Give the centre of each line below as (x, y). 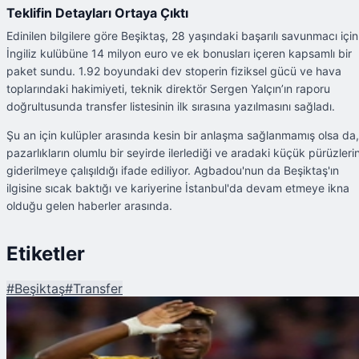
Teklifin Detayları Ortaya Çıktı (97, 12)
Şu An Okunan (31, 343)
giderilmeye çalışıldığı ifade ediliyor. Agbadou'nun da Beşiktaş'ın (173, 170)
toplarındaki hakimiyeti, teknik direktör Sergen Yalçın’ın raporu (168, 88)
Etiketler (46, 253)
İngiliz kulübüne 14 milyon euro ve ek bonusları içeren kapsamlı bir (179, 53)
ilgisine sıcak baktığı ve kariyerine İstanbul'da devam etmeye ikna (178, 188)
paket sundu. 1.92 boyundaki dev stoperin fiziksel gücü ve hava (174, 71)
